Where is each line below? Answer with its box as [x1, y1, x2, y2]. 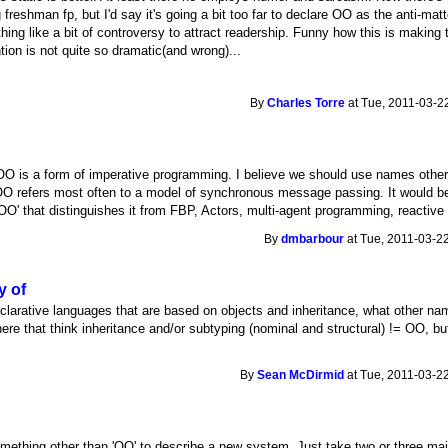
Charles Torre [267, 96, 346, 109]
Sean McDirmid [257, 368, 345, 381]
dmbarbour [281, 232, 345, 245]
